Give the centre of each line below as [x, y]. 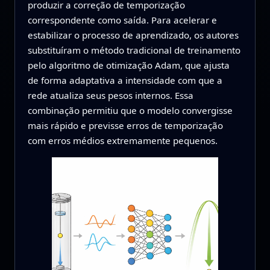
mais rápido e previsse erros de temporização [125, 126]
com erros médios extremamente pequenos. [122, 141]
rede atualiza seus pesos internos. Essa [110, 96]
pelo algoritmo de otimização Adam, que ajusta [128, 65]
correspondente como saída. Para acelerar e [122, 20]
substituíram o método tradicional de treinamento [134, 50]
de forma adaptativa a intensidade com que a [125, 80]
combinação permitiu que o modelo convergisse [130, 111]
